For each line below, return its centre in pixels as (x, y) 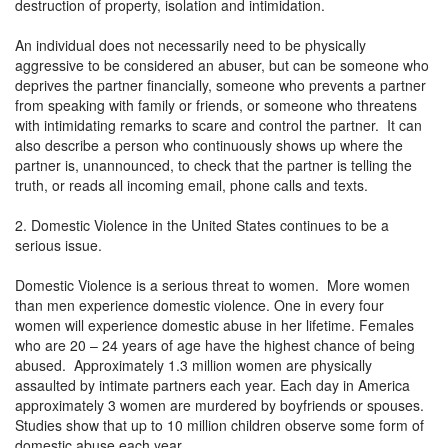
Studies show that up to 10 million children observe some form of (219, 424)
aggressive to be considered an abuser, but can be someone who (222, 64)
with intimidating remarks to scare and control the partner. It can (218, 124)
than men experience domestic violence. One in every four (199, 304)
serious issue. (58, 244)
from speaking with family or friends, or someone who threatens (216, 104)
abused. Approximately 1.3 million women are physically (193, 364)
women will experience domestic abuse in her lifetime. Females (214, 324)
